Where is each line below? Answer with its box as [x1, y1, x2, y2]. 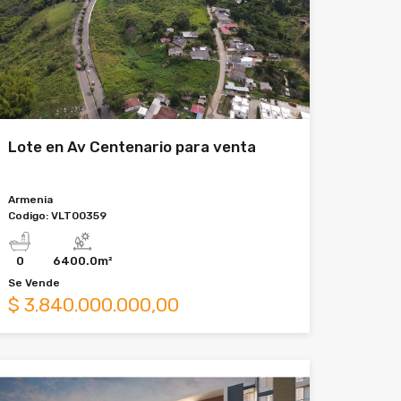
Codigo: [8, 209, 51, 222]
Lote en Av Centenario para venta [8, 137, 256, 156]
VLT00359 [51, 209, 107, 222]
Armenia [8, 192, 53, 206]
